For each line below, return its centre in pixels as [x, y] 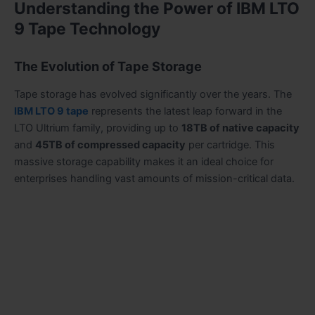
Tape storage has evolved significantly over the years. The [153, 94]
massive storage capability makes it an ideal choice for [144, 161]
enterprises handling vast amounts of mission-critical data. [154, 178]
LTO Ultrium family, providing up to [98, 128]
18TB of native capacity [240, 128]
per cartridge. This [230, 144]
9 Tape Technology [87, 28]
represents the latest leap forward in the [185, 111]
